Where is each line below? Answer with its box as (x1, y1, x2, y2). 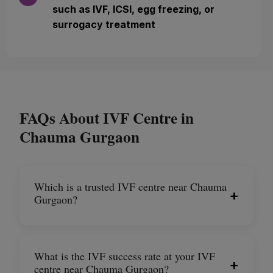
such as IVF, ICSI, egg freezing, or (52, 2, 214, 15)
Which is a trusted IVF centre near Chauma (34, 179, 227, 194)
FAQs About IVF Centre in (19, 106, 194, 129)
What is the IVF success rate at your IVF (34, 248, 215, 263)
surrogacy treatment (52, 18, 155, 30)
